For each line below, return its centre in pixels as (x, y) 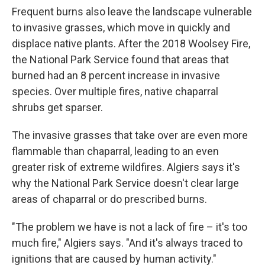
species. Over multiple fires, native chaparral (115, 91)
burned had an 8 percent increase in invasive (116, 75)
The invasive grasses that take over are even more (130, 135)
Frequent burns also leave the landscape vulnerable (132, 12)
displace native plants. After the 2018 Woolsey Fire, (131, 43)
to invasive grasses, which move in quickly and (121, 28)
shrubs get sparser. (57, 107)
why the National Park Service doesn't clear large (125, 183)
